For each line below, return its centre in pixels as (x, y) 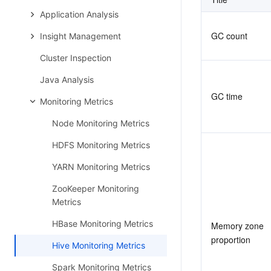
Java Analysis (67, 80)
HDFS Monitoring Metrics (101, 145)
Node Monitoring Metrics (101, 123)
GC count (229, 36)
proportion (231, 240)
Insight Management (80, 36)
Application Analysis (79, 14)
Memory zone (237, 226)
